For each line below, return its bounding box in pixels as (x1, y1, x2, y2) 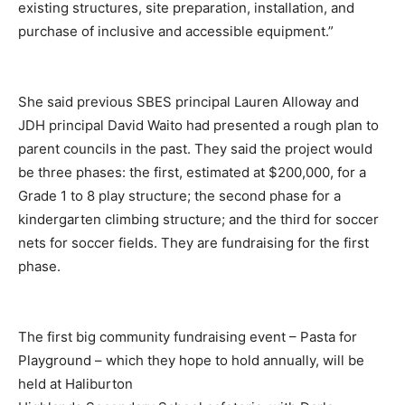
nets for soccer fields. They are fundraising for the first (18, 233, 369, 251)
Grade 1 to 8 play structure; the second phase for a (18, 186, 341, 204)
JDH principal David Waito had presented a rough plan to (18, 116, 379, 134)
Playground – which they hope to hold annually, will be (18, 351, 364, 369)
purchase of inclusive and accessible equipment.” (18, 22, 334, 40)
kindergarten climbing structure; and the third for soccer (18, 210, 379, 228)
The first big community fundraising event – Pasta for (18, 327, 357, 345)
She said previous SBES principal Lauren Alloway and (18, 92, 359, 110)
